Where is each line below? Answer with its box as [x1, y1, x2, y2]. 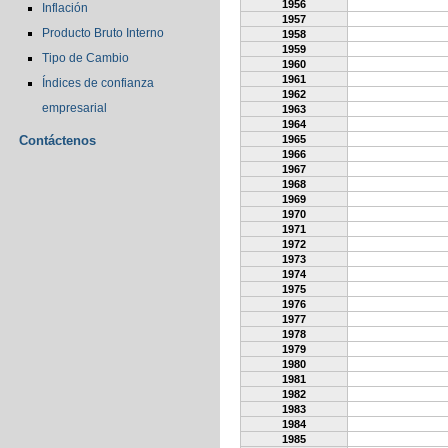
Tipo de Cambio [42, 51, 129, 65]
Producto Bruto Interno [42, 26, 164, 40]
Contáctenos [19, 133, 96, 148]
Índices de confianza [42, 76, 154, 90]
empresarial [42, 101, 107, 115]
